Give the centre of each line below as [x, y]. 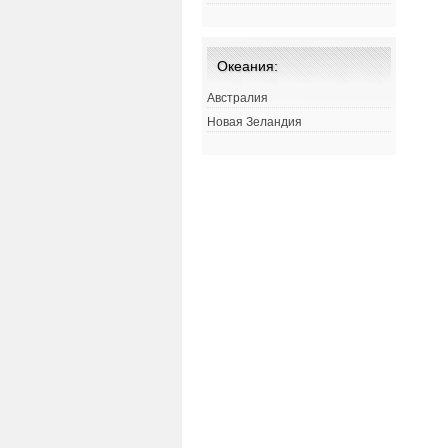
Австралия [237, 98]
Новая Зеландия [254, 122]
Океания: [247, 66]
